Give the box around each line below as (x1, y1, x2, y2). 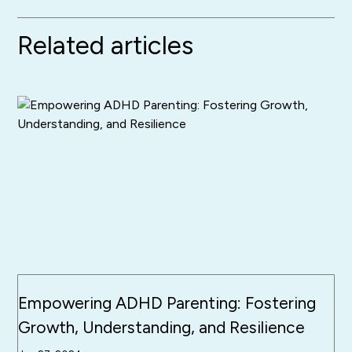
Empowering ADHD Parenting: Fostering (18, 293, 317, 313)
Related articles (17, 30, 194, 61)
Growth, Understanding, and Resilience (18, 317, 306, 338)
